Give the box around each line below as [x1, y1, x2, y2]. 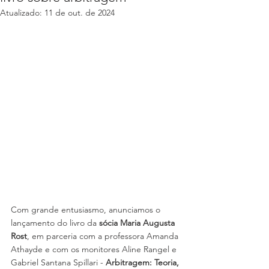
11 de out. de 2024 [44, 7, 115, 18]
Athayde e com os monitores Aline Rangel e [11, 244, 179, 255]
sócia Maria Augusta [99, 217, 177, 228]
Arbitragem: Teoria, [106, 257, 181, 268]
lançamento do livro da [11, 217, 99, 228]
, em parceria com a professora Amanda [27, 231, 181, 241]
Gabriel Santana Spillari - [11, 257, 106, 268]
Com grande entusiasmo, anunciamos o [11, 204, 163, 215]
